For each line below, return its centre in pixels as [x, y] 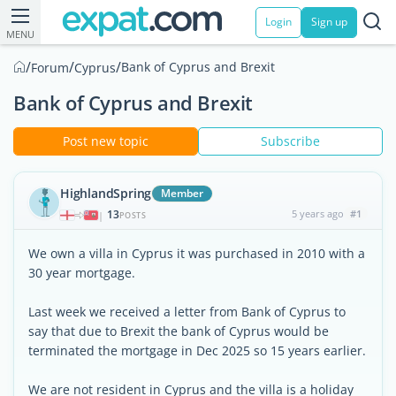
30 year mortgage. [82, 273]
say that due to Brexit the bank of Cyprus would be [179, 331]
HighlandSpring [106, 193]
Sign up [329, 22]
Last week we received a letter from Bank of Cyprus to [187, 312]
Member [183, 193]
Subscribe [290, 141]
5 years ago [317, 213]
